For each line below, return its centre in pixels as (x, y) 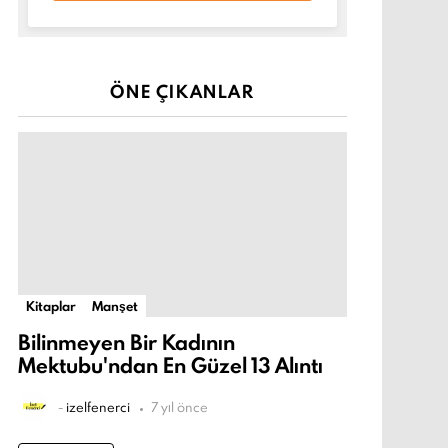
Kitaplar (51, 306)
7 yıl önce (179, 407)
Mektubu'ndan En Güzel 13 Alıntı (170, 366)
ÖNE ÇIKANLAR (182, 91)
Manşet (115, 306)
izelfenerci (98, 407)
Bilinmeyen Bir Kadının (126, 343)
